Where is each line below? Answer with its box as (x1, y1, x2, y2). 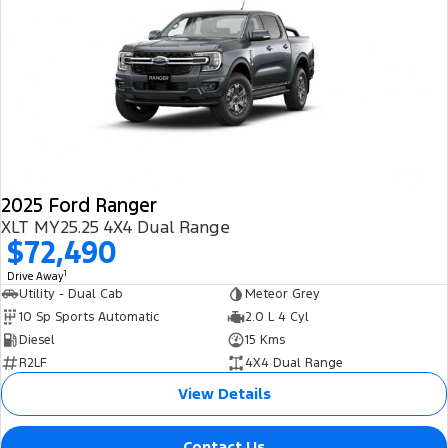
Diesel (19, 331, 55, 348)
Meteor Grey (244, 285, 320, 302)
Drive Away (7, 269, 64, 283)
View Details (177, 383, 271, 403)
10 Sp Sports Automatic (19, 308, 159, 325)
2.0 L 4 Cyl (244, 308, 309, 325)
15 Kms (244, 331, 285, 348)
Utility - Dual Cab (19, 285, 123, 302)
